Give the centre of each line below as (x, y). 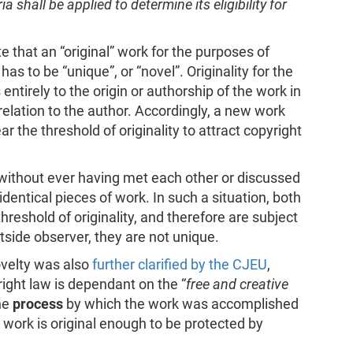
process (37, 304)
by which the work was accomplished (180, 304)
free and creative (237, 284)
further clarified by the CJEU (179, 264)
